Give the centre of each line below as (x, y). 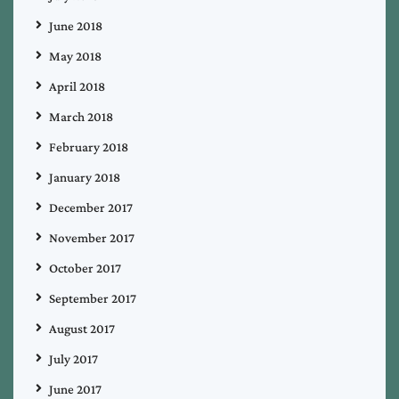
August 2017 (82, 328)
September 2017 (93, 298)
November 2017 (92, 237)
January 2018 (85, 177)
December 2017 (91, 207)
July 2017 (73, 358)
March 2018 (81, 116)
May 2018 (75, 56)
